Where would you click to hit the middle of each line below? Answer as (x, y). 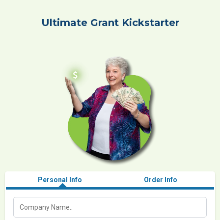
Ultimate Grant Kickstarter (110, 23)
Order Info (160, 180)
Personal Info (60, 180)
